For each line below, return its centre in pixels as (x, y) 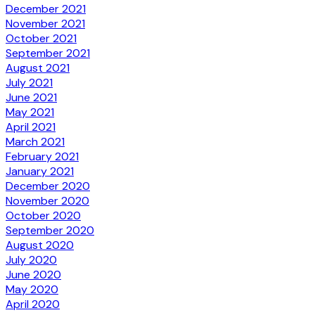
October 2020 (43, 215)
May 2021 (30, 112)
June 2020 (33, 274)
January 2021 (40, 171)
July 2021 (29, 82)
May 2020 (32, 289)
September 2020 (50, 230)
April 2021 (31, 127)
